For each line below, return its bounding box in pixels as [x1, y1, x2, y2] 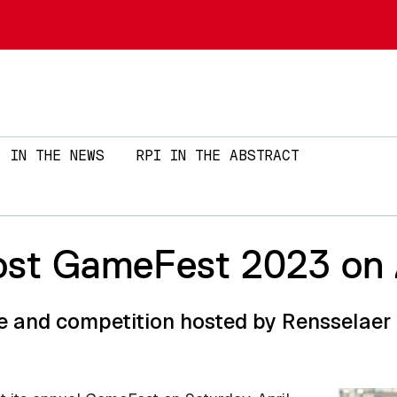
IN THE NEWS [10, 146, 105, 166]
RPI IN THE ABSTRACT [136, 146, 300, 166]
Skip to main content [197, 2, 344, 21]
